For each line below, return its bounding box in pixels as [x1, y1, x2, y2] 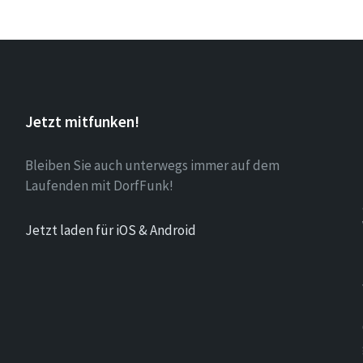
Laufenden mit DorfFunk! [24, 177, 173, 194]
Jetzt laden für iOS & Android [24, 221, 196, 239]
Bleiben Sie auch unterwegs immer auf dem [24, 156, 280, 174]
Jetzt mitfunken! [24, 112, 139, 131]
